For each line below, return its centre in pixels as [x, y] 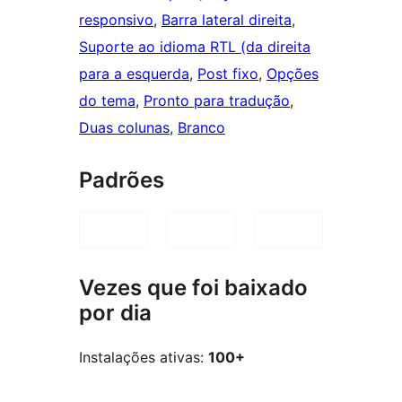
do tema [107, 101]
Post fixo [228, 74]
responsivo [116, 20]
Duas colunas [124, 128]
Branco [201, 128]
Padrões [122, 180]
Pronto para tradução [217, 101]
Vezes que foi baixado [193, 288]
